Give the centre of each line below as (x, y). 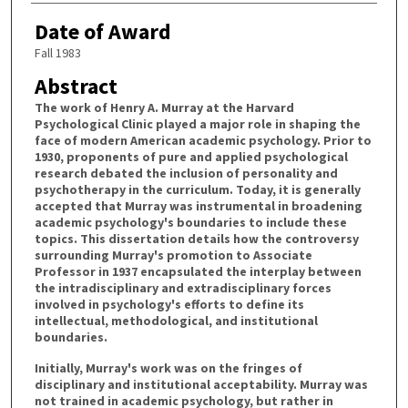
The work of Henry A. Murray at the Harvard (164, 107)
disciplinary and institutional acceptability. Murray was (201, 385)
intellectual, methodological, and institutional (176, 320)
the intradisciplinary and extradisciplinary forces (183, 287)
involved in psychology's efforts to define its (169, 304)
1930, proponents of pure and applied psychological (191, 156)
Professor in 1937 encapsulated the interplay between (198, 271)
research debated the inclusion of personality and (186, 173)
